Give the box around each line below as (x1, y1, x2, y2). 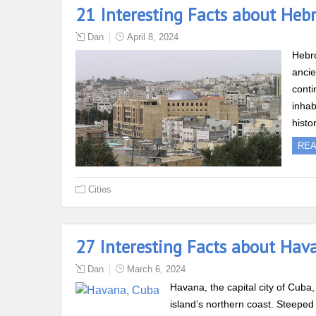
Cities (88, 183, 111, 195)
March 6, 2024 (127, 263, 186, 274)
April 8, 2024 (127, 32, 178, 43)
